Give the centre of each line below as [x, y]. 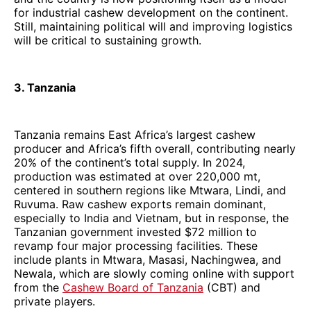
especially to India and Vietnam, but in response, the [151, 218]
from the [38, 287]
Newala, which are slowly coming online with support [154, 273]
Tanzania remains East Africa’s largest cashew [135, 134]
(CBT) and [232, 287]
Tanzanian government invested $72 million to [135, 232]
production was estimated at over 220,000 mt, [137, 176]
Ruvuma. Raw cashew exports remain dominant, [140, 204]
